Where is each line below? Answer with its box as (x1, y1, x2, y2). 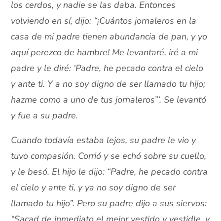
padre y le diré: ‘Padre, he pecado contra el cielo (11, 62, 204, 74)
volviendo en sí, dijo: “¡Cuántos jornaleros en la (11, 15, 197, 27)
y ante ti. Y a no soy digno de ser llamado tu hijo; (11, 78, 206, 90)
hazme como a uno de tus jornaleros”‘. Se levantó (11, 94, 207, 106)
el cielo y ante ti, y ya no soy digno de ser (11, 182, 176, 194)
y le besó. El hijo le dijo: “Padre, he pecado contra (11, 166, 208, 178)
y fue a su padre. (11, 110, 78, 122)
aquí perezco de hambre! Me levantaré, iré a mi (11, 46, 198, 59)
